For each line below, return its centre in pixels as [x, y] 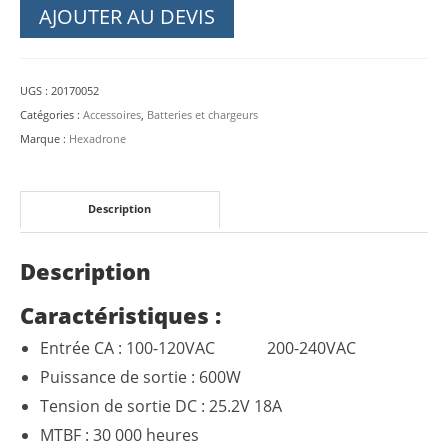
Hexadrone [97, 138]
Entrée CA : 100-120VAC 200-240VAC [198, 347]
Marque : [44, 138]
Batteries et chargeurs [202, 114]
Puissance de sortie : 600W [140, 376]
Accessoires [112, 114]
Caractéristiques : [120, 314]
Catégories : [51, 114]
